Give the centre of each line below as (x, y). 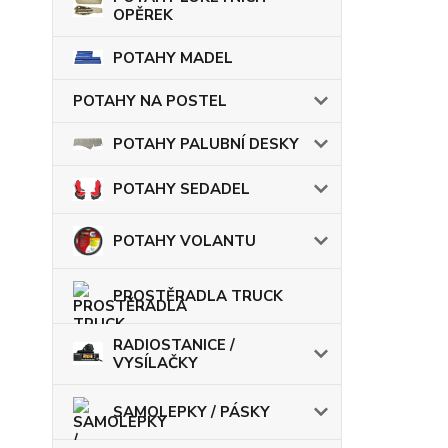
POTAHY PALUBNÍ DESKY (206, 143)
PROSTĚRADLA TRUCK (198, 295)
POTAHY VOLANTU (184, 240)
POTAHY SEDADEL (181, 189)
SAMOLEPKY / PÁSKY (191, 411)
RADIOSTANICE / (174, 344)
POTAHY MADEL (173, 57)
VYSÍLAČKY (155, 362)
